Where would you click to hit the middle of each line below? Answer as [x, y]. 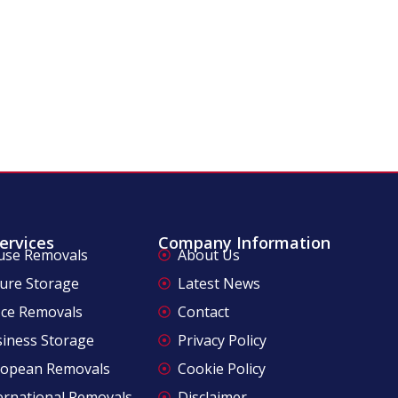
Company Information [244, 242]
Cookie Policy [222, 368]
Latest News [219, 283]
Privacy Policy [223, 340]
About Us [209, 255]
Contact [204, 311]
